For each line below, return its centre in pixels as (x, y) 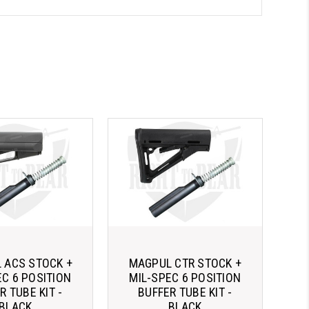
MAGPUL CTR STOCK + (185, 263)
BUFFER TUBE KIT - (185, 292)
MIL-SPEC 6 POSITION (185, 277)
